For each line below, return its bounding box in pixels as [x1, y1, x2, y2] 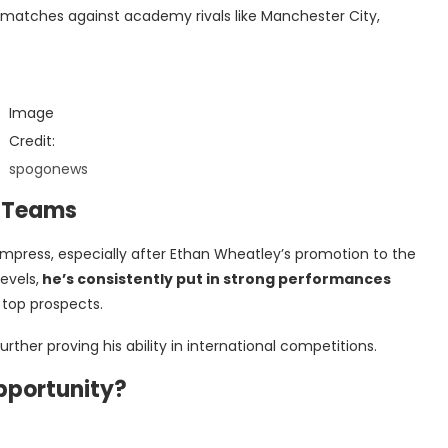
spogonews [9, 158, 89, 179]
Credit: [9, 130, 56, 151]
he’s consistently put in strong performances [39, 268, 391, 289]
